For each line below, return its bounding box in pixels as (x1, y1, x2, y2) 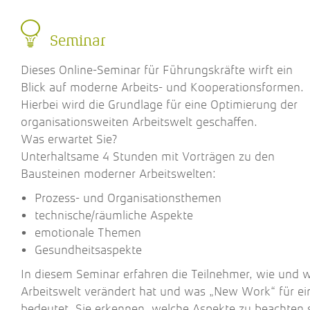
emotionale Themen (35, 226, 141, 239)
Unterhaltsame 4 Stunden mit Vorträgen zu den (21, 149, 275, 163)
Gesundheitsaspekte (35, 243, 142, 257)
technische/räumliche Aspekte (35, 208, 193, 222)
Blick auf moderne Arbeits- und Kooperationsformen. (21, 80, 304, 94)
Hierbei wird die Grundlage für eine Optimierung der (21, 98, 298, 111)
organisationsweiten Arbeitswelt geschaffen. (21, 115, 257, 129)
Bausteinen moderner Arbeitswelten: (21, 167, 216, 181)
